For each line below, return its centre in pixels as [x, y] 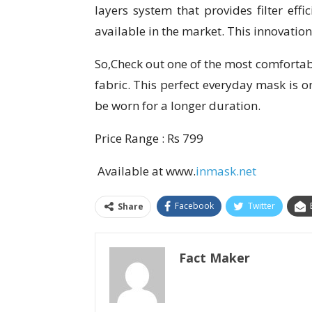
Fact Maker [214, 258]
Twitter [261, 206]
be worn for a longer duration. [177, 106]
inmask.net [226, 171]
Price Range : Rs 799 [149, 139]
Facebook [194, 206]
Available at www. [145, 171]
